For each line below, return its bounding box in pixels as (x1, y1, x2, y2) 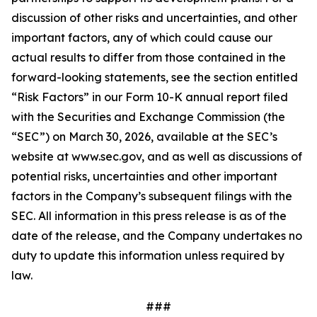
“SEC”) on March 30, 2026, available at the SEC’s (11, 129, 277, 144)
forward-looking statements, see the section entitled (11, 70, 298, 84)
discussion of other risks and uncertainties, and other (11, 11, 297, 25)
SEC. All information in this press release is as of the (11, 209, 287, 223)
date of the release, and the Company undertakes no (11, 229, 302, 243)
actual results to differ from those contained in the (11, 50, 286, 64)
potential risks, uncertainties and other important (11, 169, 277, 183)
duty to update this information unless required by (11, 248, 284, 263)
